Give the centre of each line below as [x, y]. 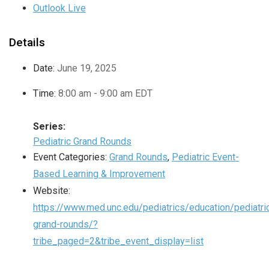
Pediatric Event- [205, 157]
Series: [49, 127]
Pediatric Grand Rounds [82, 142]
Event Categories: [70, 157]
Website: [52, 191]
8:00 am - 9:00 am [97, 94]
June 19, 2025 [87, 68]
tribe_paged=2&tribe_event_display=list [118, 241]
